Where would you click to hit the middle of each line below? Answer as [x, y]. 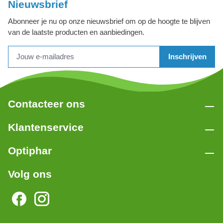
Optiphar [30, 150]
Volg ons [30, 174]
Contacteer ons [47, 104]
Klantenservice [46, 127]
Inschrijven [187, 57]
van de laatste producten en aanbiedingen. [76, 32]
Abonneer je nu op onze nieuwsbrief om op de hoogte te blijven [109, 21]
